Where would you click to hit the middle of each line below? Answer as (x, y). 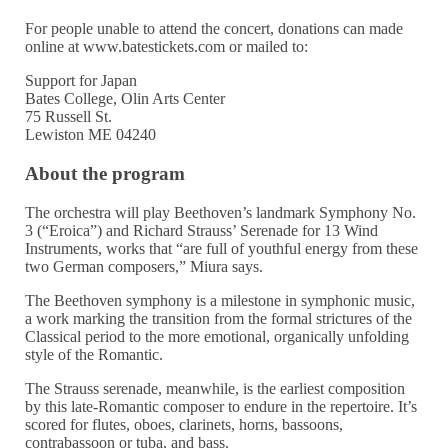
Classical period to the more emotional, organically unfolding (217, 336)
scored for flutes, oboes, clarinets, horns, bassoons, (184, 424)
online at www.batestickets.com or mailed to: (167, 47)
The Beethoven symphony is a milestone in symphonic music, (220, 300)
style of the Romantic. (94, 354)
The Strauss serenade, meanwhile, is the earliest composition (215, 388)
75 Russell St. (69, 117)
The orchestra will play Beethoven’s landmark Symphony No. (221, 212)
